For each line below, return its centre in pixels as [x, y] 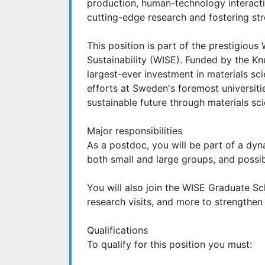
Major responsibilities [135, 131]
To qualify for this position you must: [169, 245]
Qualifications [117, 230]
